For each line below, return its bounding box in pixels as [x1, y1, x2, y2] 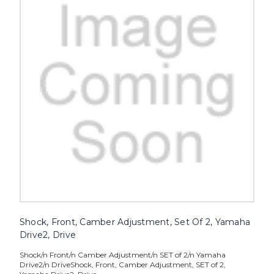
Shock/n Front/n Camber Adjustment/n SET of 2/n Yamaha [19, 250, 226, 260]
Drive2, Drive [19, 229, 76, 241]
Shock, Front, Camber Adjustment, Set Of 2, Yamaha [19, 217, 251, 228]
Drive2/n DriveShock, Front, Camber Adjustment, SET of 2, [19, 260, 226, 270]
